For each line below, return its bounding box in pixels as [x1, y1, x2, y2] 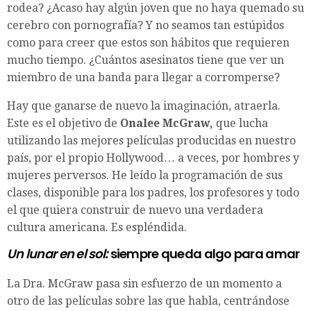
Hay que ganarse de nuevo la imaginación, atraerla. [7, 99, 280, 113]
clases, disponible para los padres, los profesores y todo [7, 186, 299, 200]
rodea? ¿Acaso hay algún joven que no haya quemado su [7, 1, 304, 15]
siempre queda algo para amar [110, 245, 300, 263]
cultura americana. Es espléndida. [7, 221, 187, 235]
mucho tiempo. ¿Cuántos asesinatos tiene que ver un [7, 53, 284, 67]
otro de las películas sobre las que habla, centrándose [7, 294, 289, 308]
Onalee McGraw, [120, 117, 216, 131]
